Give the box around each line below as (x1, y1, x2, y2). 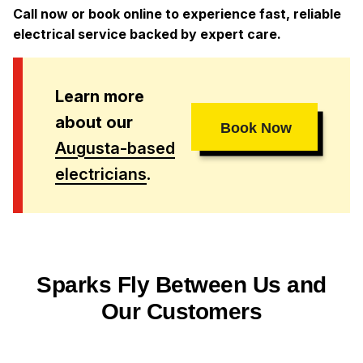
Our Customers (100, 299, 263, 325)
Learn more (55, 86, 144, 106)
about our (55, 112, 133, 132)
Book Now (220, 119, 293, 137)
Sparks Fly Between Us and (36, 272, 327, 298)
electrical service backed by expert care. (13, 25, 281, 42)
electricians (55, 164, 147, 184)
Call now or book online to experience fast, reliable (13, 5, 341, 22)
